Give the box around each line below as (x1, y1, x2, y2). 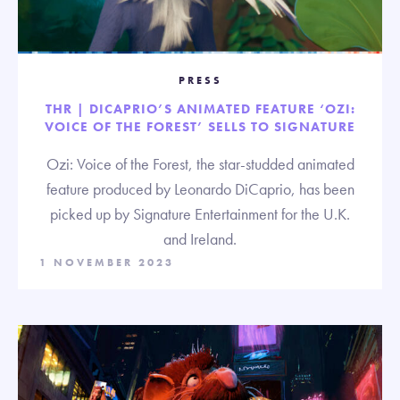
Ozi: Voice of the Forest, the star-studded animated (46, 153, 354, 174)
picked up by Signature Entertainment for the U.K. (50, 203, 350, 224)
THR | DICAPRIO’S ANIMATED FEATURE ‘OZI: (45, 99, 355, 118)
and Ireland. (163, 228, 237, 249)
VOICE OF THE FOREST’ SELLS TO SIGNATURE (45, 117, 355, 136)
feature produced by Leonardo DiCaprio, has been (46, 178, 354, 199)
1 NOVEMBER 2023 (39, 254, 174, 270)
